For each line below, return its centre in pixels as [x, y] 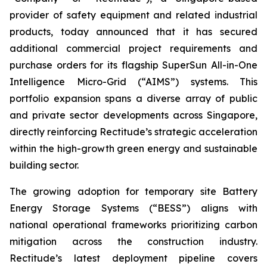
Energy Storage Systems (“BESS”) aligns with [133, 208]
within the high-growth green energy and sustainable [133, 148]
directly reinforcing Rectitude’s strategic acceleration [133, 132]
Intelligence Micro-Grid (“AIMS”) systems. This [133, 82]
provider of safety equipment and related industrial [133, 15]
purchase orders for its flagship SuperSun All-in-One [133, 65]
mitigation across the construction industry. [133, 241]
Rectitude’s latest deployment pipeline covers [133, 258]
